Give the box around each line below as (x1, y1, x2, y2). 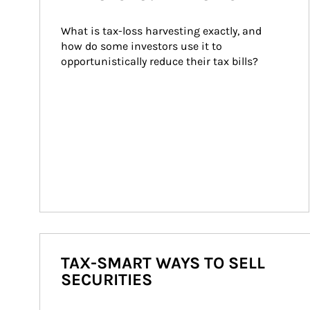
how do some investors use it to (61, 39, 225, 53)
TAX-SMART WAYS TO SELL (61, 253, 265, 273)
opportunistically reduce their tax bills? (61, 55, 258, 68)
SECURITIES (61, 270, 152, 289)
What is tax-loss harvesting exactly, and (61, 24, 264, 37)
